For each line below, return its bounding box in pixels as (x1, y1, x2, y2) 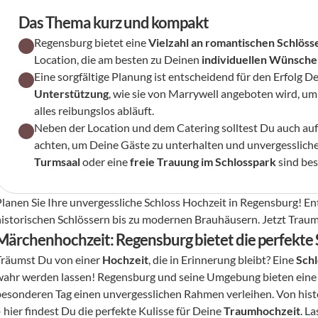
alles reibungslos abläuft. (34, 104, 155, 117)
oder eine (80, 155, 131, 168)
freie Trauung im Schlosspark (130, 155, 277, 168)
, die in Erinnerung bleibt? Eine (148, 253, 297, 266)
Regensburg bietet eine (34, 35, 149, 49)
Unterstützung (34, 87, 109, 100)
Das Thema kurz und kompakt (18, 13, 209, 32)
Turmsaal (34, 155, 81, 168)
